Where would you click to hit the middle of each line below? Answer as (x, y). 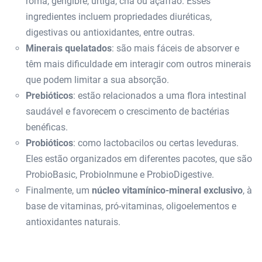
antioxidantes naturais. (73, 222)
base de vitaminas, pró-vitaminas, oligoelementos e (131, 206)
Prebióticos (49, 96)
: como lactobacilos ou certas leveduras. (156, 143)
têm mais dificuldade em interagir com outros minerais (138, 64)
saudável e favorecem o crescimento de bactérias (127, 112)
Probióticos (49, 143)
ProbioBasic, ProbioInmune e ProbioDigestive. (120, 175)
